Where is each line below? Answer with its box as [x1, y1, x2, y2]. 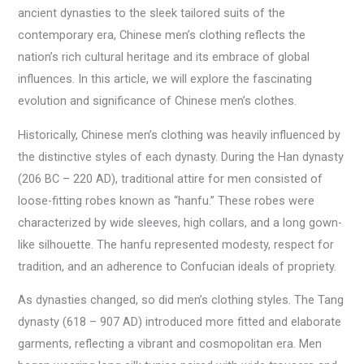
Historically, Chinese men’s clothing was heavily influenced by [18, 127, 341, 142]
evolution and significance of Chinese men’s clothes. [18, 93, 297, 109]
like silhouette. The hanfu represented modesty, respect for [18, 236, 335, 252]
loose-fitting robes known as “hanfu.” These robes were [18, 193, 315, 208]
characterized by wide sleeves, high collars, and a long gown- [18, 214, 343, 230]
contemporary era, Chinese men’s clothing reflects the [18, 28, 306, 43]
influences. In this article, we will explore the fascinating [18, 71, 313, 87]
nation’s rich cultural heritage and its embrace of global [18, 50, 310, 65]
